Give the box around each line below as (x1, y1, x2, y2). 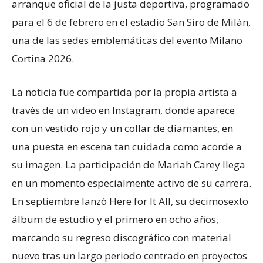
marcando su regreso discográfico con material (12, 231, 231, 244)
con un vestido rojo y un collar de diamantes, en (12, 122, 233, 135)
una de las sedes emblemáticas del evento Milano (12, 33, 242, 47)
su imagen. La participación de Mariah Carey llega (12, 158, 245, 171)
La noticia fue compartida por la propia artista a (12, 85, 237, 99)
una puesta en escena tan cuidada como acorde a (12, 140, 242, 153)
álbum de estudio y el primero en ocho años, (12, 213, 218, 226)
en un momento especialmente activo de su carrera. (12, 176, 251, 190)
